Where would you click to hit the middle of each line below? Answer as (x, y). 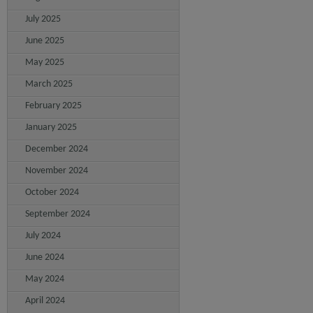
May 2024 (45, 279)
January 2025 (51, 128)
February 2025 (53, 106)
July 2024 (43, 236)
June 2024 (45, 257)
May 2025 (45, 63)
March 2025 (49, 84)
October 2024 (52, 192)
